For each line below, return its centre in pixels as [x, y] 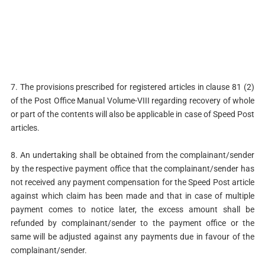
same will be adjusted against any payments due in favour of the [132, 237]
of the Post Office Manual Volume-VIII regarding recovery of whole [132, 100]
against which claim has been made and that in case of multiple [132, 196]
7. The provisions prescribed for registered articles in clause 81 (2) [132, 87]
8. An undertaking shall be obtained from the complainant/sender [132, 155]
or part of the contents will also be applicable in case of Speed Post [132, 114]
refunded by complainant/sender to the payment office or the [132, 223]
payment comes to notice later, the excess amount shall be [132, 210]
